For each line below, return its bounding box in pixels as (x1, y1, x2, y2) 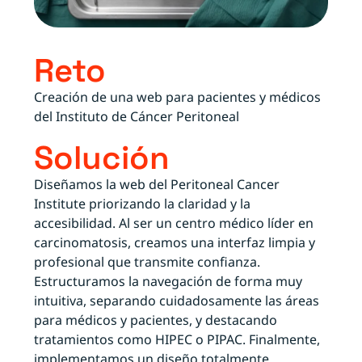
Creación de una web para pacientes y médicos (34, 87, 322, 106)
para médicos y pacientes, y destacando (34, 310, 278, 329)
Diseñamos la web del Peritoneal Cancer (34, 175, 280, 193)
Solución (34, 137, 170, 179)
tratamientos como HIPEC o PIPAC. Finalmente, (34, 330, 321, 348)
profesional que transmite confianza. (34, 252, 261, 271)
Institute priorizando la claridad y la (34, 194, 251, 213)
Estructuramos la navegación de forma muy (34, 271, 303, 290)
